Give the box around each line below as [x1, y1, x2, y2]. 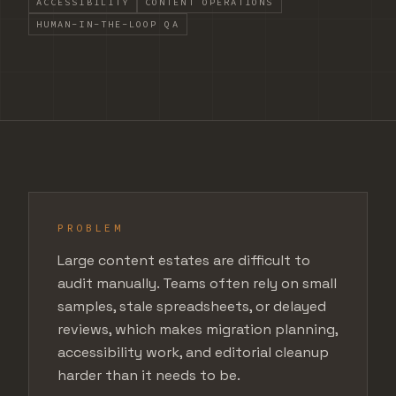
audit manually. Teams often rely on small [57, 274, 337, 293]
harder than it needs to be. [57, 366, 240, 385]
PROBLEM [57, 221, 124, 234]
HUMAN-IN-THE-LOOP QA [36, 19, 179, 30]
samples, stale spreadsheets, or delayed [57, 297, 326, 316]
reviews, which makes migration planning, [57, 320, 338, 339]
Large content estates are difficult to [57, 251, 310, 270]
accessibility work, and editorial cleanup [57, 343, 329, 362]
